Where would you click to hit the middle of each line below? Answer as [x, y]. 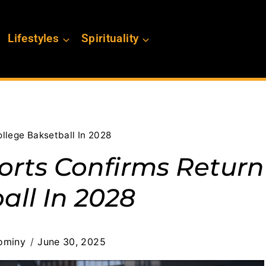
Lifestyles [33, 39]
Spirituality [110, 39]
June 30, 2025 [72, 242]
